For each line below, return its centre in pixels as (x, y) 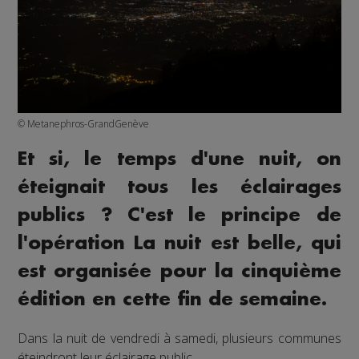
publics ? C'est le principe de (179, 215)
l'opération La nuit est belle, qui (179, 243)
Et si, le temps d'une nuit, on (179, 159)
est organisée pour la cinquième (179, 271)
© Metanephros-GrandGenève (84, 123)
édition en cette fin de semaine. (173, 299)
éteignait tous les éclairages (179, 187)
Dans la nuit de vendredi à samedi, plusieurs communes (179, 338)
